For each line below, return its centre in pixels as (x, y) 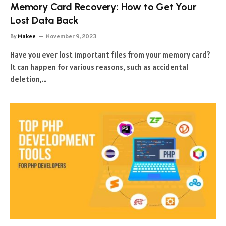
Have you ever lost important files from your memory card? (110, 55)
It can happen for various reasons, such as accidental (99, 67)
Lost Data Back (45, 20)
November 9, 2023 (71, 36)
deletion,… (29, 79)
